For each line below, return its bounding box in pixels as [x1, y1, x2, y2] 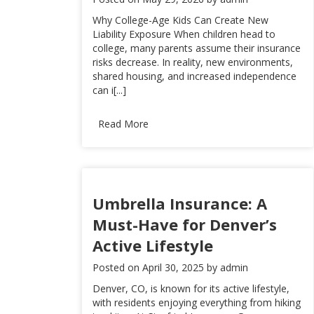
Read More [98, 117, 149, 130]
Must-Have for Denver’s [93, 214, 277, 235]
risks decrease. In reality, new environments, [93, 55, 293, 69]
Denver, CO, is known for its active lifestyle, [93, 282, 289, 295]
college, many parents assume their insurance [93, 41, 301, 55]
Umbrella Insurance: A [93, 193, 267, 214]
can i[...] [93, 83, 126, 97]
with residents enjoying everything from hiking [93, 296, 301, 309]
